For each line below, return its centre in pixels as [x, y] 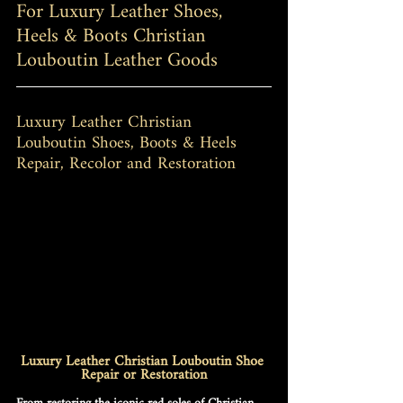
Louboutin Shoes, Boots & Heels [129, 143]
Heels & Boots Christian [113, 36]
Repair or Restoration [144, 375]
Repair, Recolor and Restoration [126, 164]
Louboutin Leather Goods [117, 61]
